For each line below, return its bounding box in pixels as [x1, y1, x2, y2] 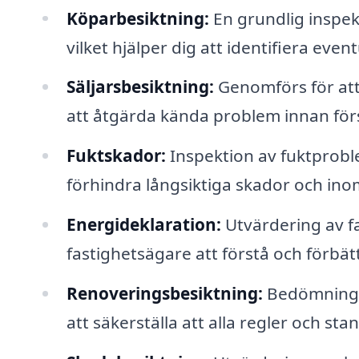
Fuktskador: [66, 144, 166, 167]
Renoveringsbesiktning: [66, 281, 263, 305]
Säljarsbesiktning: [66, 75, 214, 99]
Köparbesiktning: [66, 6, 209, 30]
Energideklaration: [66, 213, 221, 236]
